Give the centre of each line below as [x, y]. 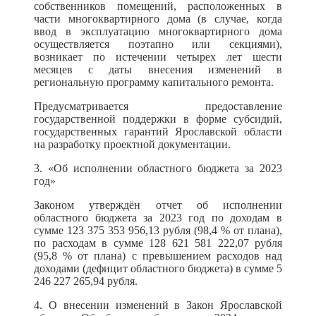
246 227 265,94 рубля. [86, 281]
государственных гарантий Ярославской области [158, 132]
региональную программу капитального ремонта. [154, 82]
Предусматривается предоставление [158, 106]
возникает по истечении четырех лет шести [158, 57]
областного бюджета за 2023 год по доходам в [158, 218]
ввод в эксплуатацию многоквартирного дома [158, 31]
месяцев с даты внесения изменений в [158, 69]
